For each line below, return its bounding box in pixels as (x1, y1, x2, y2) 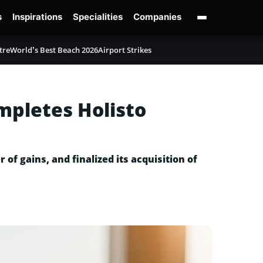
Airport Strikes (98, 45, 151, 55)
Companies (133, 11, 181, 22)
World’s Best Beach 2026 (10, 45, 98, 55)
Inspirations (12, 11, 62, 22)
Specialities (73, 11, 123, 22)
